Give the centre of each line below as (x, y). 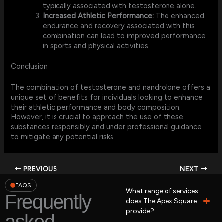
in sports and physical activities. (96, 46)
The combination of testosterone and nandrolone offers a (111, 87)
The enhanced (179, 16)
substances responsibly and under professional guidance (107, 127)
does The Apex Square (162, 201)
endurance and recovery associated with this (119, 26)
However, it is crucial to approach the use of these (97, 117)
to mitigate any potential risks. (63, 137)
